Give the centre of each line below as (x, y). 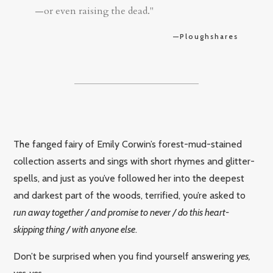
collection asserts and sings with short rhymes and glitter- (134, 161)
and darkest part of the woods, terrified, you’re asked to (130, 195)
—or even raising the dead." (94, 11)
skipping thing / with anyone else (75, 229)
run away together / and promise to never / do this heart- (122, 212)
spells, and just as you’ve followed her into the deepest (129, 178)
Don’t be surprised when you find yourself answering (125, 256)
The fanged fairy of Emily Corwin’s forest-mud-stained (128, 144)
